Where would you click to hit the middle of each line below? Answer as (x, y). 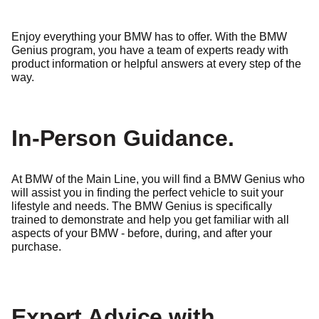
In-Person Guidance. (123, 138)
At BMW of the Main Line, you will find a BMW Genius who (158, 179)
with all (271, 220)
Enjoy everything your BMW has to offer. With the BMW (149, 37)
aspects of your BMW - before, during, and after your (142, 233)
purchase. (36, 247)
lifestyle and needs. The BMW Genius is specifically (142, 206)
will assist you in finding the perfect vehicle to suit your (147, 193)
